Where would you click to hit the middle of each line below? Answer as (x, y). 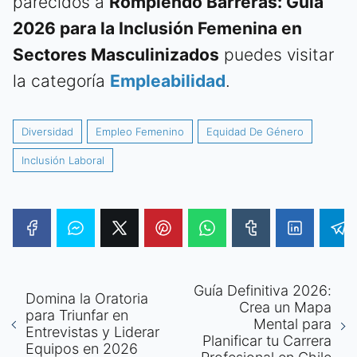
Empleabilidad (168, 80)
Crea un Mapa (285, 307)
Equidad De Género (255, 131)
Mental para (292, 324)
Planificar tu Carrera (267, 340)
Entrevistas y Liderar (92, 332)
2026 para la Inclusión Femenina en (157, 28)
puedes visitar (277, 54)
